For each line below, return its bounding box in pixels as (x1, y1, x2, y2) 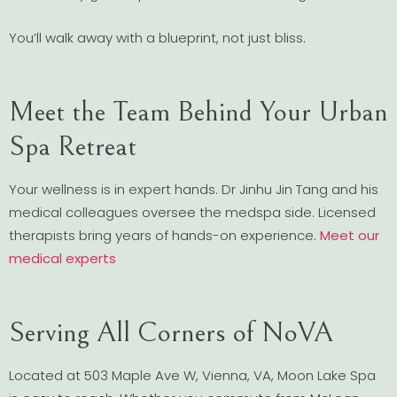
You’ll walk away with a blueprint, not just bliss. (9, 27, 306, 47)
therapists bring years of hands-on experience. (9, 225, 320, 245)
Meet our (320, 225, 379, 245)
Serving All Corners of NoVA (9, 315, 333, 349)
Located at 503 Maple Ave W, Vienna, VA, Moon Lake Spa (9, 365, 376, 385)
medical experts (9, 248, 116, 268)
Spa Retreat (9, 129, 136, 163)
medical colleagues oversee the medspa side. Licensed (9, 202, 376, 222)
